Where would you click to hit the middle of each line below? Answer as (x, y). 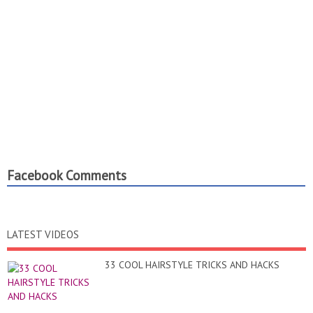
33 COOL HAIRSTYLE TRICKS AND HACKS (192, 265)
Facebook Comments (67, 176)
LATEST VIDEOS (43, 235)
